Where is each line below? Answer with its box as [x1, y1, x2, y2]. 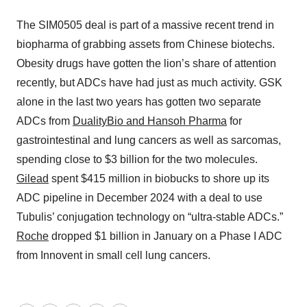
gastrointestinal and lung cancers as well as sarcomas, [16, 134, 281, 147]
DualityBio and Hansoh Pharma [73, 115, 227, 127]
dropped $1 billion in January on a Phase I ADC [49, 230, 282, 243]
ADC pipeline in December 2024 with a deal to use [16, 192, 262, 204]
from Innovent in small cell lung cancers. [16, 249, 210, 262]
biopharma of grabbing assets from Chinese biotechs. [16, 38, 275, 51]
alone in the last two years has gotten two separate [16, 96, 261, 108]
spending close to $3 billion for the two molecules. [16, 153, 258, 166]
